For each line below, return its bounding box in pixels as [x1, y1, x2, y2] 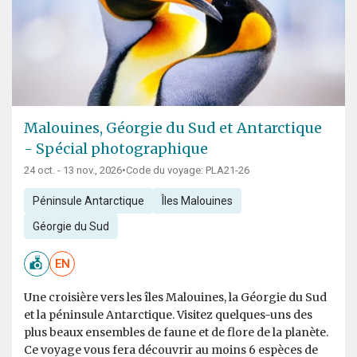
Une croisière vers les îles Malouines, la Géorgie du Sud [24, 290, 327, 305]
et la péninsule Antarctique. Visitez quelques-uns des [24, 308, 312, 323]
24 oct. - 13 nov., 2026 [24, 164, 122, 177]
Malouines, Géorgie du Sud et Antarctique [24, 119, 322, 138]
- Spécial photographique [24, 139, 208, 159]
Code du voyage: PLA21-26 [126, 164, 249, 177]
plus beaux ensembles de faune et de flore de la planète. [24, 325, 328, 340]
